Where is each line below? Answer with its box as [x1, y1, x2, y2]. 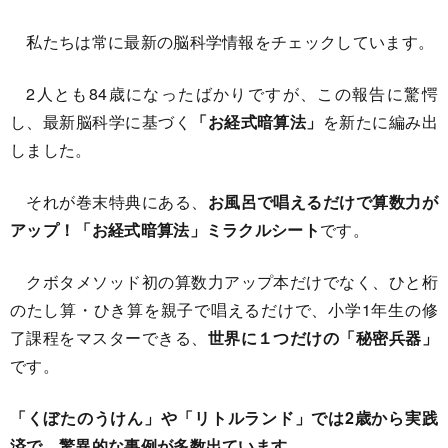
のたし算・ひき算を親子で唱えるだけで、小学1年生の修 [10, 298, 438, 321]
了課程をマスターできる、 [10, 326, 208, 349]
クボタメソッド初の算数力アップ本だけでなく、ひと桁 [10, 270, 438, 293]
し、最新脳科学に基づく [10, 110, 192, 133]
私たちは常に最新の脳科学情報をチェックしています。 [10, 30, 435, 53]
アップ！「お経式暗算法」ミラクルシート [10, 218, 321, 241]
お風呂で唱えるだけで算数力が [207, 190, 438, 213]
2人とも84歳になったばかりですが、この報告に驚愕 [10, 82, 438, 105]
